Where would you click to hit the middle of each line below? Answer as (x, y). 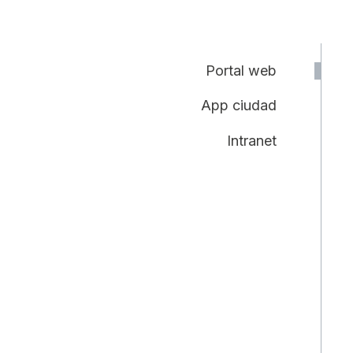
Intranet (252, 140)
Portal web (241, 70)
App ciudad (239, 106)
